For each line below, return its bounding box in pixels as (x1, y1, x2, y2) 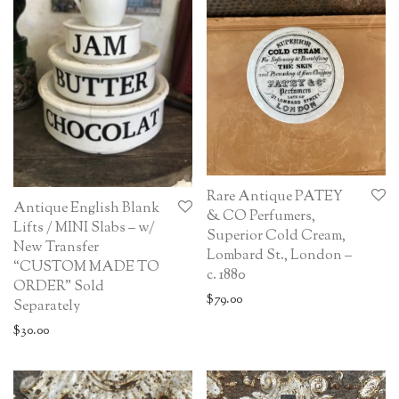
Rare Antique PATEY (207, 186, 343, 208)
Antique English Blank (13, 198, 159, 219)
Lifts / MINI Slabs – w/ (13, 217, 155, 239)
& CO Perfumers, (207, 206, 315, 227)
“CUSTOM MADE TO (13, 256, 159, 278)
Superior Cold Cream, (207, 225, 346, 247)
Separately (13, 296, 80, 317)
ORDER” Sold (13, 276, 104, 297)
